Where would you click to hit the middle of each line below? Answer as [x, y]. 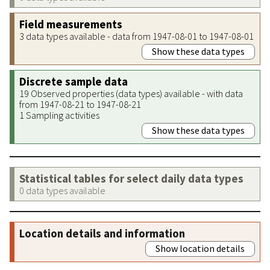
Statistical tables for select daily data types [131, 178]
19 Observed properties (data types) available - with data [131, 93]
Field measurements [71, 24]
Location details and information [102, 233]
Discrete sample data [74, 81]
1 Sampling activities [59, 115]
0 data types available [62, 190]
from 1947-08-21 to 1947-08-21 [80, 104]
